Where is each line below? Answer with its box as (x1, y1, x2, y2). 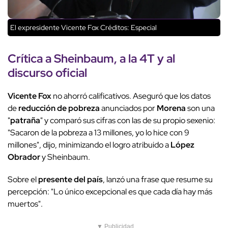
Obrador (8, 151, 40, 162)
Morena (157, 102, 186, 113)
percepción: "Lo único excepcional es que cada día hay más (8, 186, 212, 197)
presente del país (38, 174, 103, 185)
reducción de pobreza (18, 102, 100, 113)
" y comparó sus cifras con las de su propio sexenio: (40, 115, 215, 126)
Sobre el (8, 174, 38, 185)
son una (186, 102, 215, 113)
